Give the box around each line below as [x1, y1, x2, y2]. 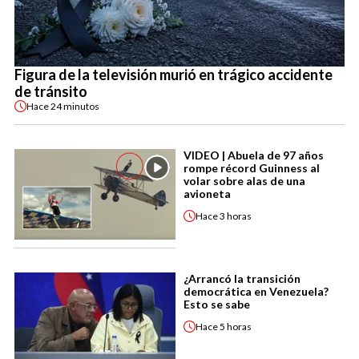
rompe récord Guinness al [184, 161, 320, 175]
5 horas [220, 320, 252, 333]
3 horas [220, 209, 252, 222]
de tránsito [14, 83, 87, 101]
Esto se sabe [184, 297, 250, 312]
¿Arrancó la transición [184, 272, 301, 286]
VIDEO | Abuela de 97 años [184, 148, 324, 163]
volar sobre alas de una [184, 174, 305, 188]
